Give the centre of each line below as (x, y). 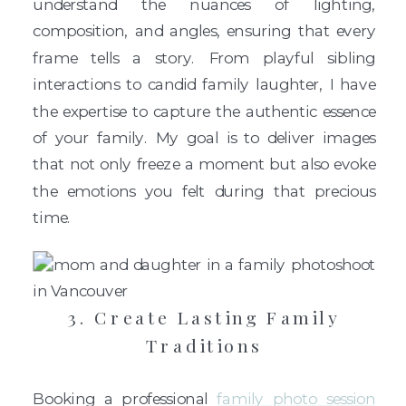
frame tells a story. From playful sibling (204, 58)
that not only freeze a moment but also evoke (204, 164)
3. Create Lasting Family (204, 318)
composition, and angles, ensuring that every (204, 31)
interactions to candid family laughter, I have (204, 84)
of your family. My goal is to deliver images (204, 138)
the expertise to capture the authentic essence (204, 111)
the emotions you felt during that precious (204, 191)
